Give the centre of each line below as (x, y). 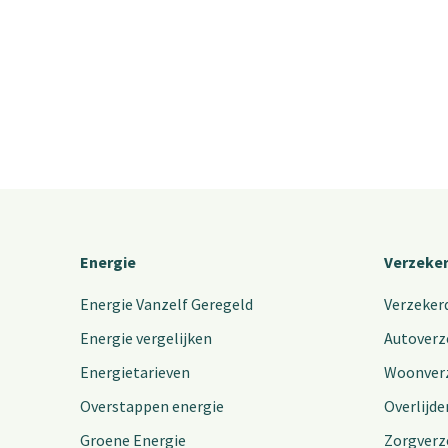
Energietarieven (135, 372)
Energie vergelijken (146, 338)
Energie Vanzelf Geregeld (166, 304)
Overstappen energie (152, 406)
